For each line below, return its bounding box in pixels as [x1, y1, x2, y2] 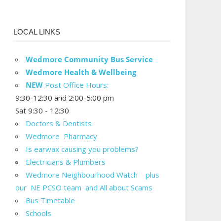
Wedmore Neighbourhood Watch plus [26, 170, 160, 180]
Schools [26, 208, 52, 219]
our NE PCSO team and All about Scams [15, 183, 153, 193]
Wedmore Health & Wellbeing [26, 67, 137, 77]
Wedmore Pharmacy [26, 131, 98, 142]
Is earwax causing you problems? [26, 144, 139, 154]
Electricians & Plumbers [26, 157, 106, 167]
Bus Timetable [26, 195, 75, 206]
